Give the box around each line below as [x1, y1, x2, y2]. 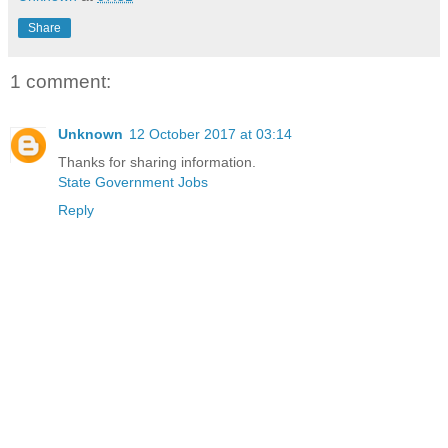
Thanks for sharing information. [58, 153, 256, 170]
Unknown [58, 125, 123, 142]
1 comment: [10, 71, 111, 93]
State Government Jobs [58, 173, 208, 190]
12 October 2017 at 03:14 [129, 125, 292, 142]
